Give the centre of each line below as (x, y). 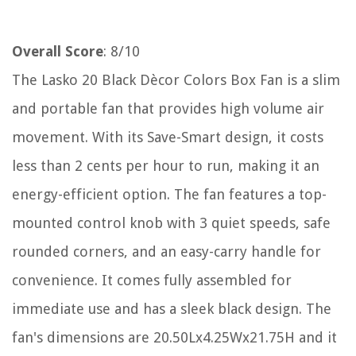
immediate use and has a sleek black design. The (172, 309)
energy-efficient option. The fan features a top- (169, 195)
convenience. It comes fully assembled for (152, 281)
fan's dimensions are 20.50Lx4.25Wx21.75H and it (174, 338)
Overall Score (58, 52)
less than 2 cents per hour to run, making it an (166, 166)
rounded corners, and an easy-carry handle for (166, 252)
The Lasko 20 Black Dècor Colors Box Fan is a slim (176, 80)
